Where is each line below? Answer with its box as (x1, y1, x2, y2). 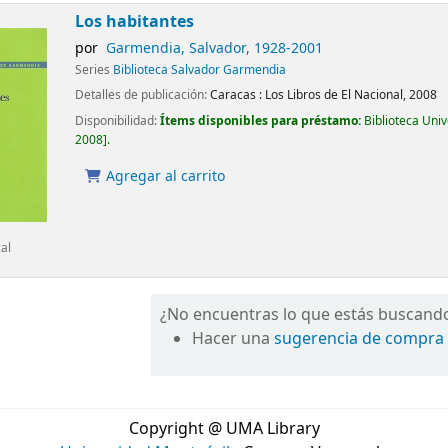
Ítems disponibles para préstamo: (160, 111, 365, 130)
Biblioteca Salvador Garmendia (113, 61, 287, 80)
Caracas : (210, 86, 263, 105)
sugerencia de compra (274, 327, 445, 352)
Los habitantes (75, 10, 195, 34)
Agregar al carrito (101, 165, 225, 187)
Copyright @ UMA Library (128, 417, 320, 442)
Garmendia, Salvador (105, 38, 246, 60)
